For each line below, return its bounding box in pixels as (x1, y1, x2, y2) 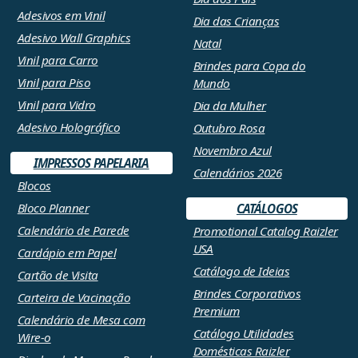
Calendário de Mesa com (17, 312, 145, 328)
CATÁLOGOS (236, 201, 297, 217)
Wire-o (17, 329, 51, 346)
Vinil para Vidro (17, 97, 96, 113)
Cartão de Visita (17, 267, 98, 284)
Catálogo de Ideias (193, 263, 290, 280)
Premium (193, 303, 240, 320)
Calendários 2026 (193, 165, 282, 181)
